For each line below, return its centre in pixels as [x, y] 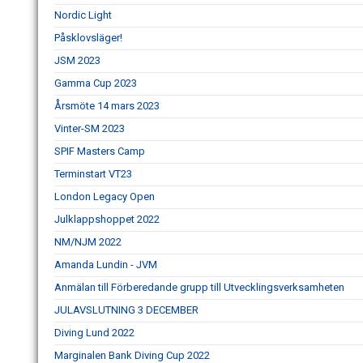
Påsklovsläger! [88, 38]
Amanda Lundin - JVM [106, 265]
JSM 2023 [77, 61]
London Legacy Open [105, 197]
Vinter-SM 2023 [90, 129]
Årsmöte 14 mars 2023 [107, 106]
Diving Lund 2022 [94, 333]
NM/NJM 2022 [88, 242]
